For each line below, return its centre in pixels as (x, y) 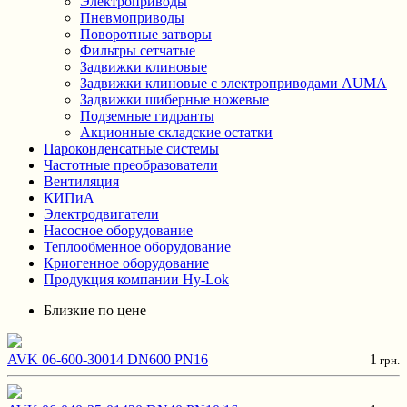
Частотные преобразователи (131, 165)
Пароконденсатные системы (131, 149)
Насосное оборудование (118, 230)
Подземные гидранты (147, 116)
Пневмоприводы (132, 18)
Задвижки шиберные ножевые (174, 99)
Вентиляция (81, 181)
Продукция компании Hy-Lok (136, 279)
